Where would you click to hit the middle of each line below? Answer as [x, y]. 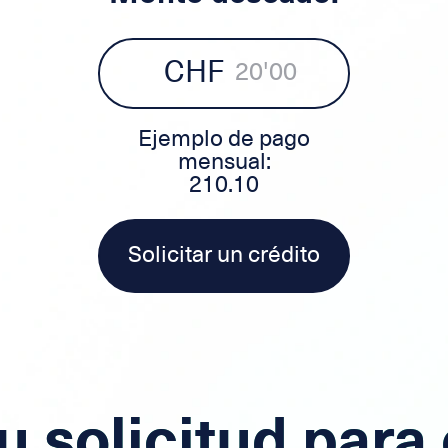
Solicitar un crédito [224, 254]
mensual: [224, 160]
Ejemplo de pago [224, 137]
